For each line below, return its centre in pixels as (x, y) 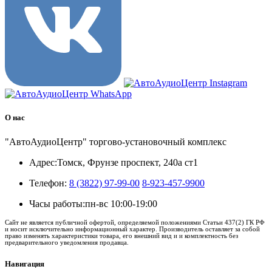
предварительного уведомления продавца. (67, 242)
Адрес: (43, 162)
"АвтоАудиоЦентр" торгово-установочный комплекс (116, 141)
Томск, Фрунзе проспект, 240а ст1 (127, 162)
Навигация (25, 263)
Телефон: (48, 183)
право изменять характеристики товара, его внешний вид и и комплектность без (121, 235)
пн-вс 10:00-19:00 (121, 203)
